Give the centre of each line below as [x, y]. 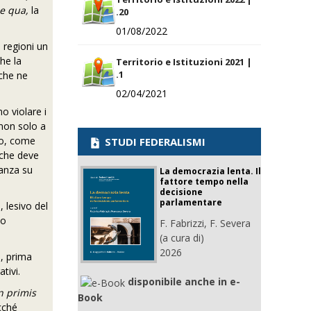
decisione [181, 192]
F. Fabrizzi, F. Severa [205, 223]
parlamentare [191, 202]
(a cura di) [182, 238]
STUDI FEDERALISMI [154, 142]
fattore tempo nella [204, 182]
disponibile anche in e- [184, 281]
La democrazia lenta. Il [210, 171]
